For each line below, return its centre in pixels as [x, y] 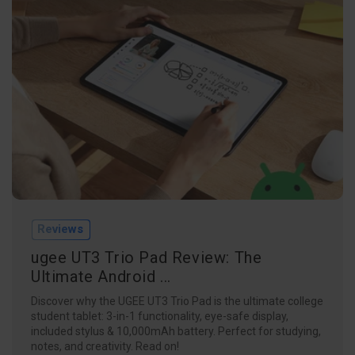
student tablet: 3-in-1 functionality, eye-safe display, [160, 316]
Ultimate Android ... [101, 276]
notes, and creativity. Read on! [105, 346]
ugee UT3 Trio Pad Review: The [147, 257]
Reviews [60, 229]
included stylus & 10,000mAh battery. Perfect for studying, [176, 331]
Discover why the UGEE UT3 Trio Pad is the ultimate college [177, 301]
